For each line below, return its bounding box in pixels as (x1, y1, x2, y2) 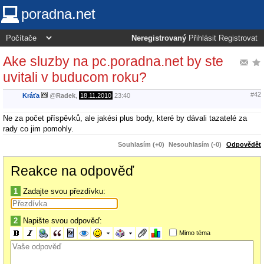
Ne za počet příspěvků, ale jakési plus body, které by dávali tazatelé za (3, 113, 247, 123)
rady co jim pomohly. (3, 124, 74, 133)
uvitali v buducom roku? (3, 69, 147, 85)
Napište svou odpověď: (21, 216, 102, 225)
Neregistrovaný (131, 34, 186, 42)
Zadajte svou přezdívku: (21, 186, 105, 196)
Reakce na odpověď (11, 163, 134, 179)
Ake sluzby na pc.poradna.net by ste (3, 53, 223, 69)
